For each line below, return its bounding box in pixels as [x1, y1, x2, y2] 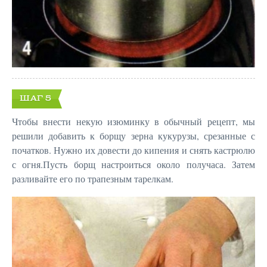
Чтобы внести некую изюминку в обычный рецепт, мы [12, 115, 255, 128]
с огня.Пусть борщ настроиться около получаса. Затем [12, 158, 255, 171]
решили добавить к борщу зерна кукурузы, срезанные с [12, 129, 255, 142]
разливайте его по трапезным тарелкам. [12, 172, 176, 185]
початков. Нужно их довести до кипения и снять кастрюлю [12, 144, 255, 157]
